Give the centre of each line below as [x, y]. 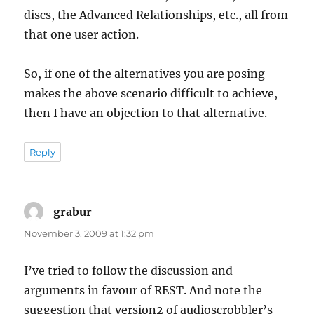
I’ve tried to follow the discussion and [129, 270]
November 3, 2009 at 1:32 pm [89, 233]
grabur [73, 211]
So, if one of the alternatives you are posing [145, 73]
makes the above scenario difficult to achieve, [151, 93]
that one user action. [82, 34]
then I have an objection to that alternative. [146, 112]
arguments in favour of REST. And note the [143, 290]
